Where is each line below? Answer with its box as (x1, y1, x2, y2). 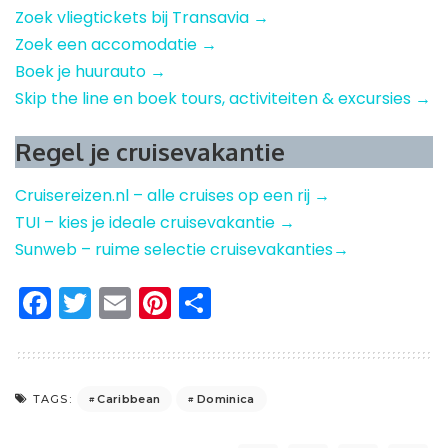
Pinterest (171, 280, 307, 326)
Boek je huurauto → (15, 59, 166, 83)
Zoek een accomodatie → (15, 32, 217, 56)
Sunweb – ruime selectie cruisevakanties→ (15, 238, 349, 262)
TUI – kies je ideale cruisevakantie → (15, 211, 295, 235)
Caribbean (97, 391, 161, 406)
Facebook (51, 280, 203, 326)
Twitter (91, 280, 196, 326)
